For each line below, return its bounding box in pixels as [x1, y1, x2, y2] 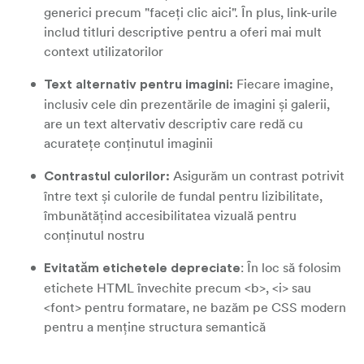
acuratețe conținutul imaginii [44, 135, 213, 151]
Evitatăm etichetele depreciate [44, 262, 240, 275]
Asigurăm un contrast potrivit [173, 167, 344, 184]
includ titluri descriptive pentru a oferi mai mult [44, 24, 322, 40]
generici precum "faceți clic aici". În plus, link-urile [44, 4, 337, 20]
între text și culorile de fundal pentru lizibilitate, [44, 188, 323, 204]
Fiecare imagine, [236, 76, 333, 92]
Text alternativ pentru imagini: [44, 78, 236, 91]
